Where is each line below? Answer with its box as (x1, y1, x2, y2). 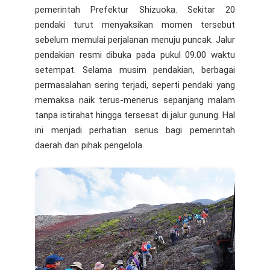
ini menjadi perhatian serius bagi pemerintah (35, 124, 235, 136)
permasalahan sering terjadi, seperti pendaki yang (35, 79, 235, 90)
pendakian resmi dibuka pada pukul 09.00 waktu (35, 49, 235, 60)
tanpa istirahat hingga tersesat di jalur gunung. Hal (35, 109, 235, 121)
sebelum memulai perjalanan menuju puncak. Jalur (35, 34, 235, 45)
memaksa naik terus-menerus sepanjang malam (35, 94, 235, 105)
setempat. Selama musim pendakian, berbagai (35, 64, 235, 75)
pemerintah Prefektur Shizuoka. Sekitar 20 (35, 4, 235, 15)
